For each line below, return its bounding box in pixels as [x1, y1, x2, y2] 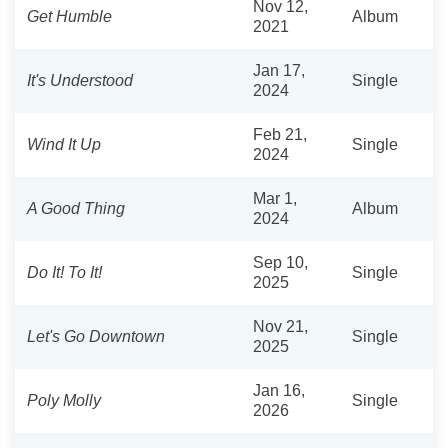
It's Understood [27, 71, 133, 89]
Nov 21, [253, 317, 308, 335]
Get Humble [27, 7, 112, 25]
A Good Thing [27, 199, 125, 217]
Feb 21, [253, 125, 307, 143]
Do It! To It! [27, 263, 102, 281]
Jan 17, [253, 61, 305, 79]
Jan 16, [253, 381, 305, 399]
